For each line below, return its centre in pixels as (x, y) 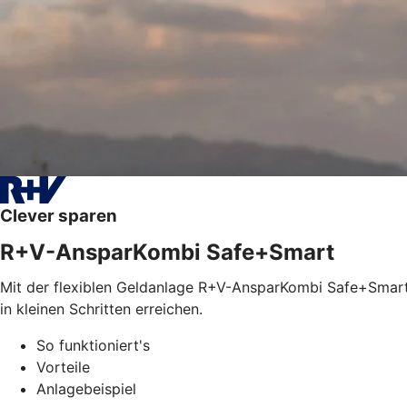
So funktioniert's (93, 345)
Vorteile (63, 367)
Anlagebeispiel (86, 388)
